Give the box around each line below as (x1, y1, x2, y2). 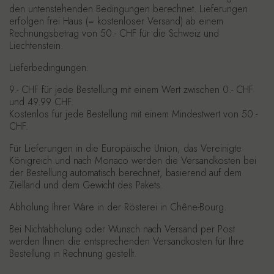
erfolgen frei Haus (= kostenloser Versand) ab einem (9, 14, 223, 28)
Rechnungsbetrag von (9, 26, 100, 40)
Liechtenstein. (9, 39, 63, 53)
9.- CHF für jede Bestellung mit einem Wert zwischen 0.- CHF (9, 83, 253, 97)
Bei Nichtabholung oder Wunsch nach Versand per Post (9, 222, 235, 236)
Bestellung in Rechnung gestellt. (9, 246, 136, 261)
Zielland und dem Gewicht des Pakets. (9, 178, 163, 192)
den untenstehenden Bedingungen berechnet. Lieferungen (9, 2, 248, 16)
